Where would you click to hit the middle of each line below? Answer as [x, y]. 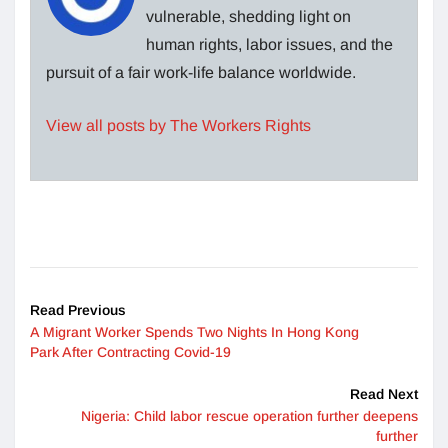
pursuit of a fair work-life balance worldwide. [201, 72]
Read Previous [78, 309]
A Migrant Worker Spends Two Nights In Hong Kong [194, 331]
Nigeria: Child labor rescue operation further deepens [249, 415]
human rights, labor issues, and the [269, 44]
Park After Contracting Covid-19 [130, 351]
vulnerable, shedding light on [248, 16]
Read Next [384, 393]
